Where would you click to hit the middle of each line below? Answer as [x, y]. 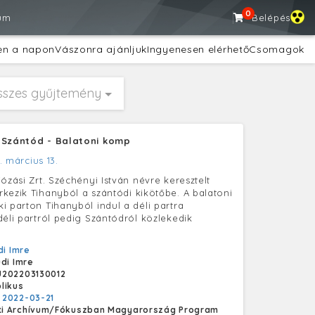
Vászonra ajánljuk [101, 49]
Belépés [271, 18]
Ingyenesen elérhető [198, 49]
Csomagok [277, 49]
